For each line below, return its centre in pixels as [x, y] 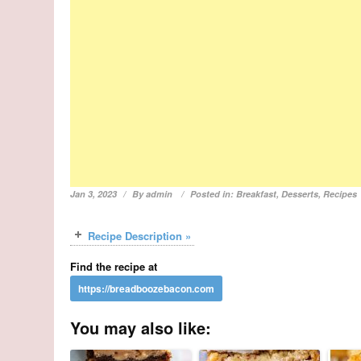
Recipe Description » [140, 236]
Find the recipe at [114, 267]
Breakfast [257, 194]
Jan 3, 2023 [94, 194]
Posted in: [214, 194]
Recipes [340, 194]
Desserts [300, 194]
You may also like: [141, 328]
